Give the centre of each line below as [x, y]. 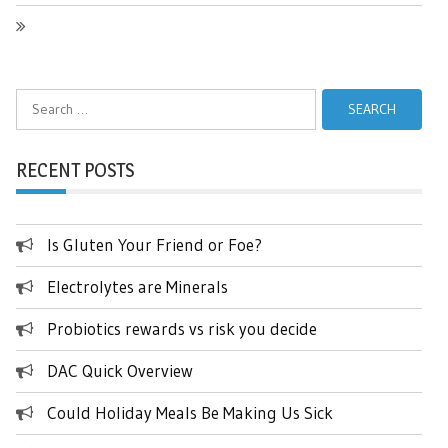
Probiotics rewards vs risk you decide [182, 328]
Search [35, 98]
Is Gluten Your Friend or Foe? [154, 244]
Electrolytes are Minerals [137, 286]
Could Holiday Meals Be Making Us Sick [190, 412]
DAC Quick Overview [120, 370]
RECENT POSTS [75, 169]
